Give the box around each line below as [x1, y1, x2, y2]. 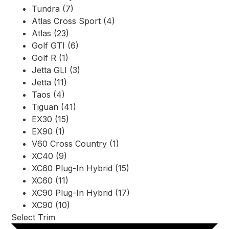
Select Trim [11, 212, 55, 223]
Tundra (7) [32, 4, 74, 14]
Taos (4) [32, 89, 65, 100]
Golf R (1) [32, 53, 68, 63]
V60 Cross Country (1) [32, 139, 119, 149]
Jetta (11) [32, 77, 67, 88]
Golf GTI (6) [32, 40, 79, 51]
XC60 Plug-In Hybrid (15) [32, 163, 129, 174]
